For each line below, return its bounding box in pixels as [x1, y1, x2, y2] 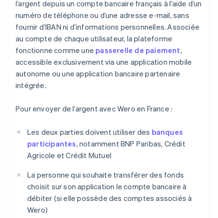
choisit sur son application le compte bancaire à [27, 182, 187, 192]
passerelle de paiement [95, 45, 181, 55]
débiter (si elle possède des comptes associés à [27, 193, 192, 203]
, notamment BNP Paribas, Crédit [76, 139, 185, 149]
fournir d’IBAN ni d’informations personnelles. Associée [16, 22, 200, 32]
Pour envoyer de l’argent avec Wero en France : [16, 104, 173, 114]
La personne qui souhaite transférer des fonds [27, 170, 184, 180]
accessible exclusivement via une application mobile [16, 57, 192, 67]
